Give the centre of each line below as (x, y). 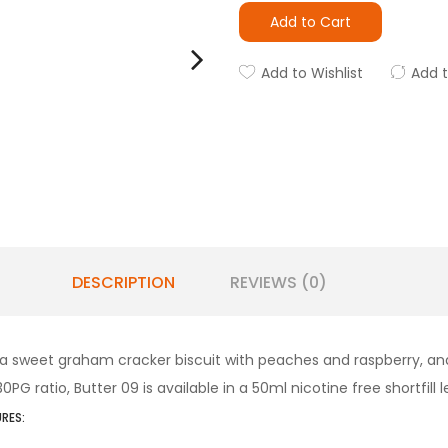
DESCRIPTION (123, 282)
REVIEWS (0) (278, 282)
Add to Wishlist (312, 73)
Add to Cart (310, 22)
